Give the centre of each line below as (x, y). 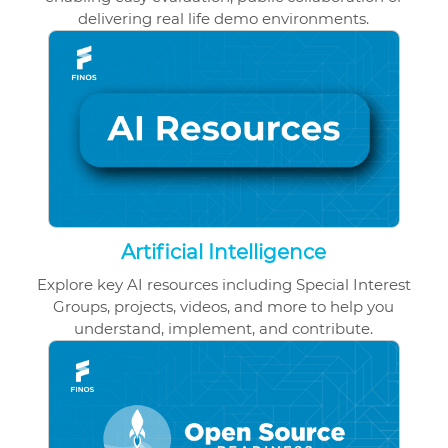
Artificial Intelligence (224, 251)
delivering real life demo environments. (224, 18)
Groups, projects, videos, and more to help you (224, 306)
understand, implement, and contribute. (224, 328)
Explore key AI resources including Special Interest (223, 284)
